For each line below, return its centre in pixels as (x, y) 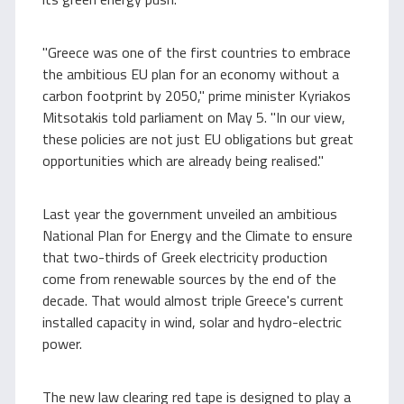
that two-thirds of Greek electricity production (185, 257)
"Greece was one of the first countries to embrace (197, 52)
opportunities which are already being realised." (183, 161)
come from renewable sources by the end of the (189, 279)
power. (62, 344)
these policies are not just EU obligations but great (198, 139)
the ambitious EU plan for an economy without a (191, 74)
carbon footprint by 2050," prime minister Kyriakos (197, 96)
